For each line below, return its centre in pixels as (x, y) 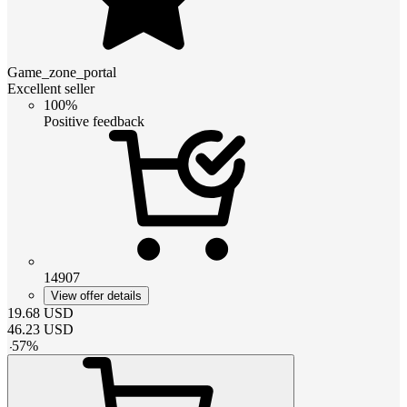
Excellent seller (51, 88)
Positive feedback (94, 121)
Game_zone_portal (62, 72)
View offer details (96, 295)
